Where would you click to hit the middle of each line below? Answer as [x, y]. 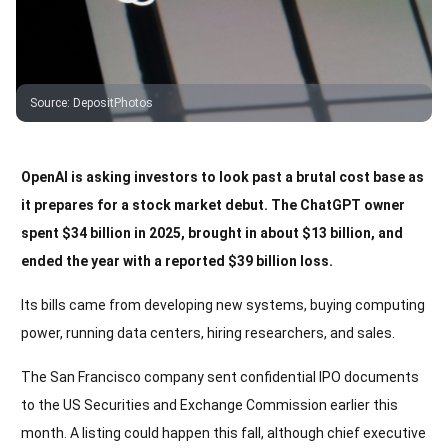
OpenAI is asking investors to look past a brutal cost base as [222, 176]
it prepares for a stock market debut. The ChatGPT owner [213, 204]
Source [48, 102]
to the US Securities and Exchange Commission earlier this [209, 404]
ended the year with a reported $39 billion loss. [177, 260]
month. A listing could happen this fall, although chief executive [223, 432]
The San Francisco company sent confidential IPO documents [220, 376]
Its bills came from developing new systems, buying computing [223, 304]
